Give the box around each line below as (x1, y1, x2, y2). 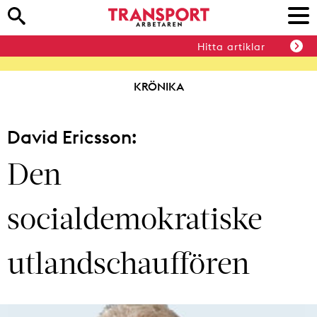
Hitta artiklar (197, 40, 265, 54)
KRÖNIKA (133, 79, 184, 93)
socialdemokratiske (7, 200, 263, 236)
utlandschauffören (7, 244, 250, 280)
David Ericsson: (7, 125, 137, 149)
